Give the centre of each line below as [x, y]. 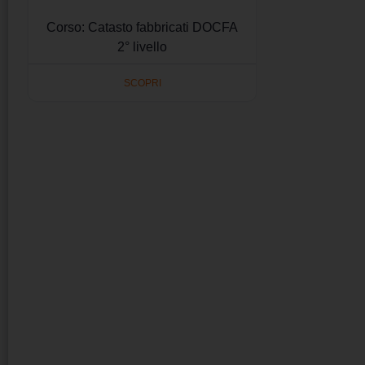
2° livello [143, 47]
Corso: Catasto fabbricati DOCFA [143, 28]
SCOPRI [142, 83]
